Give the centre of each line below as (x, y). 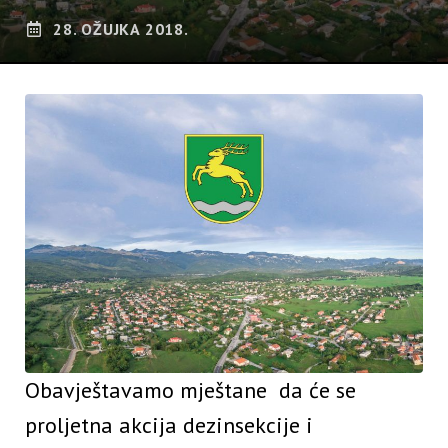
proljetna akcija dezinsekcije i (169, 425)
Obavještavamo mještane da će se (190, 390)
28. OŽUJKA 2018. (121, 29)
